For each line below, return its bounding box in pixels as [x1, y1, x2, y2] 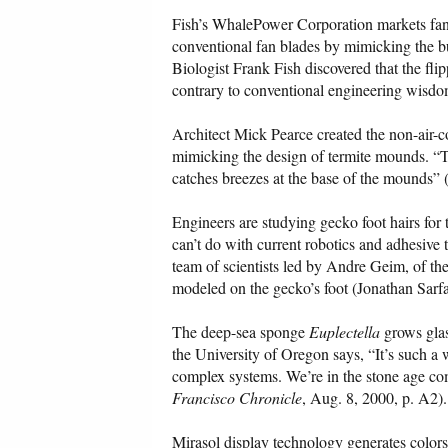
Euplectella [309, 321, 380, 343]
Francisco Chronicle [172, 387, 302, 409]
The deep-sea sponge [172, 321, 309, 343]
